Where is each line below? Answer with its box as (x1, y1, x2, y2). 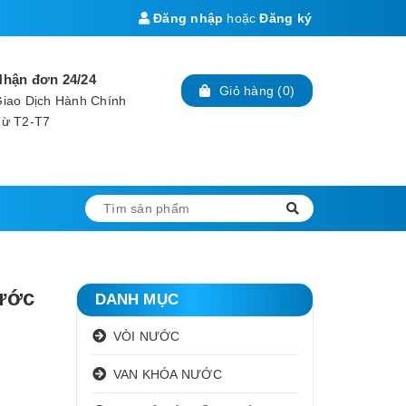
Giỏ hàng (219, 83, 274, 98)
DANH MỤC (94, 291, 179, 308)
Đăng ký (259, 11, 312, 25)
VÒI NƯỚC (112, 328, 180, 343)
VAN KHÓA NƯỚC (112, 366, 222, 382)
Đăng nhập (149, 11, 224, 25)
